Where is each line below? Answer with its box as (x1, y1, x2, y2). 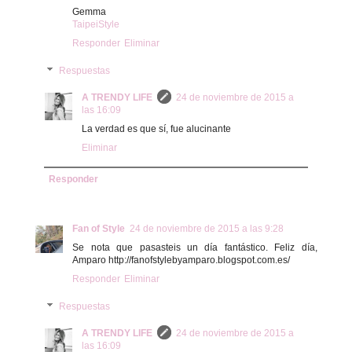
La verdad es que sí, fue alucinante (82, 123, 232, 135)
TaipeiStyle (72, 19, 120, 31)
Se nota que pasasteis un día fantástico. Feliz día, (72, 242, 317, 254)
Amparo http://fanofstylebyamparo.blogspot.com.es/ (72, 255, 291, 266)
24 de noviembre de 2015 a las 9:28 (130, 223, 284, 235)
